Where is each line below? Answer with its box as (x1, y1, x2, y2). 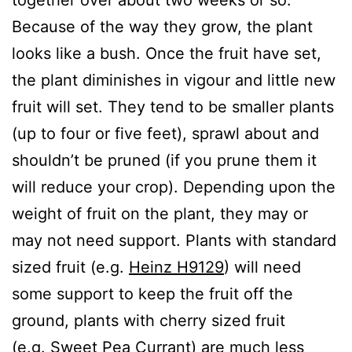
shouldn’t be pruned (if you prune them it (12, 150, 317, 170)
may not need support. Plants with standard (12, 230, 336, 250)
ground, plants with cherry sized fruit (12, 310, 285, 330)
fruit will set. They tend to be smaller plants (12, 97, 334, 116)
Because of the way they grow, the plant (12, 16, 313, 36)
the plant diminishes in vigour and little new (12, 70, 335, 90)
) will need (224, 257, 301, 277)
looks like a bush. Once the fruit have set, (12, 43, 321, 63)
